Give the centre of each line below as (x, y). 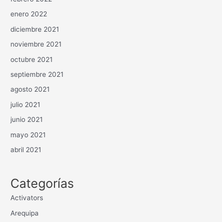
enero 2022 (29, 14)
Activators (27, 198)
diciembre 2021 (35, 29)
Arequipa (25, 213)
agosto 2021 (30, 89)
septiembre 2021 (37, 74)
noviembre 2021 (36, 44)
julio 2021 (26, 104)
